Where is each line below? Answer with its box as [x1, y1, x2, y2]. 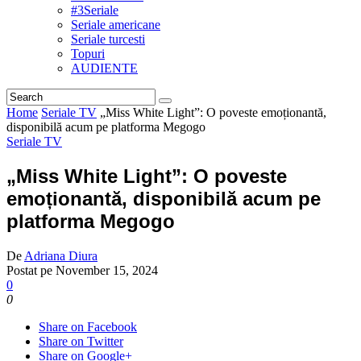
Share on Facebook [39, 319, 137, 334]
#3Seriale [71, 2, 118, 17]
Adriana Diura [24, 248, 98, 263]
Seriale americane [71, 17, 160, 31]
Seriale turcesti [71, 31, 145, 46]
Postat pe [6, 263, 56, 277]
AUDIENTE [71, 60, 138, 75]
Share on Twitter [39, 334, 123, 348]
